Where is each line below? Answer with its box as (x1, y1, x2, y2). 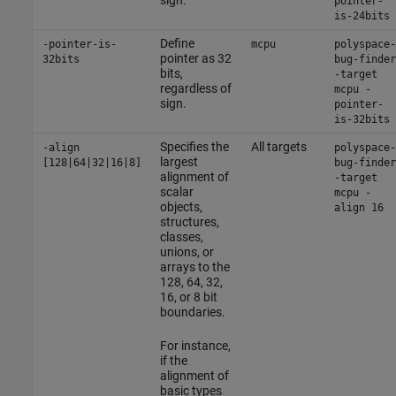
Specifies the (159, 139, 229, 154)
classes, (159, 229, 203, 244)
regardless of (159, 80, 232, 95)
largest (159, 154, 198, 169)
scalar (159, 184, 194, 199)
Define (159, 35, 194, 50)
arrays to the (159, 259, 230, 274)
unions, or (159, 244, 214, 259)
